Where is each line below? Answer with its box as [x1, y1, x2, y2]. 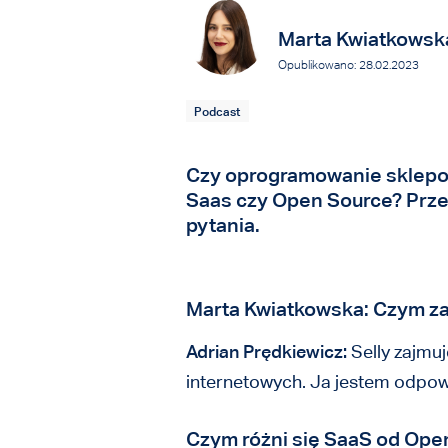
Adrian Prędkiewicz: [185, 340, 347, 362]
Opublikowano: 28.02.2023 [277, 57, 419, 72]
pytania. [185, 213, 260, 236]
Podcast [194, 103, 240, 119]
